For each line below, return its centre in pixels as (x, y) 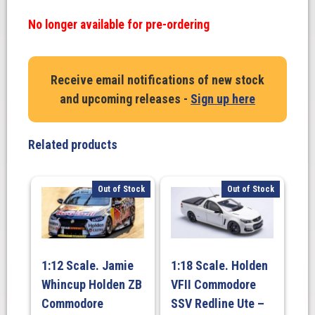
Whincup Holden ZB (91, 284)
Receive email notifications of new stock (157, 80)
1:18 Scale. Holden (219, 265)
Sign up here (223, 99)
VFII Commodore (213, 284)
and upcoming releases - (125, 99)
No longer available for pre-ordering (119, 25)
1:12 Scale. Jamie (87, 265)
